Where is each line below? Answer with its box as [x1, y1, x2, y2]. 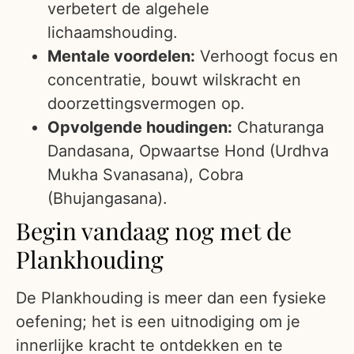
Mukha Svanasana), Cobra [47, 165, 243, 185]
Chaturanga [232, 118, 324, 137]
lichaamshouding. [47, 23, 178, 43]
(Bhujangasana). [47, 189, 168, 209]
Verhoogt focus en [195, 47, 338, 66]
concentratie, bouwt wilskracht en [47, 70, 301, 90]
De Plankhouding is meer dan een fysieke [16, 288, 326, 308]
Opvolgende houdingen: [47, 118, 232, 137]
